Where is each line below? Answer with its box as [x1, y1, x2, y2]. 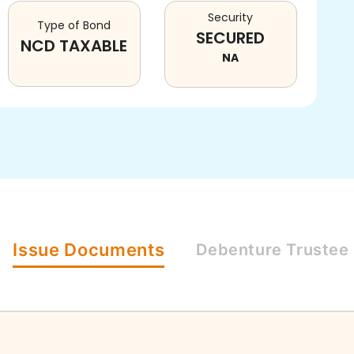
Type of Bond [37, 17, 111, 33]
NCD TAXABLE [21, 35, 128, 57]
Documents [64, 239, 165, 260]
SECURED [196, 27, 265, 49]
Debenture [196, 240, 282, 259]
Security [208, 9, 254, 25]
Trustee [286, 240, 349, 259]
